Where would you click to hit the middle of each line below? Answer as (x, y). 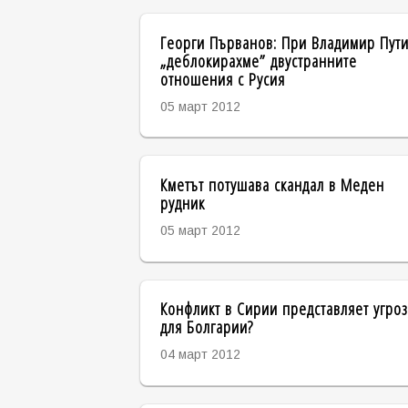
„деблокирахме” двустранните (258, 60)
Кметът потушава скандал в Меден (272, 184)
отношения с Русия (222, 78)
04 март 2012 (200, 355)
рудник (182, 202)
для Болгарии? (206, 327)
